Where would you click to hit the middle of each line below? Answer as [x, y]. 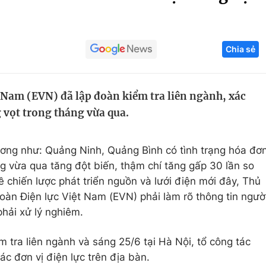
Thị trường [216, 125]
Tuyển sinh [71, 80]
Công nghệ [218, 58]
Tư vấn [208, 148]
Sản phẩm [215, 103]
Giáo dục [67, 58]
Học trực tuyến [80, 103]
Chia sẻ [240, 49]
